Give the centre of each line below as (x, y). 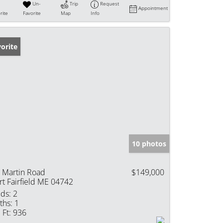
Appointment (153, 8)
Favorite (32, 13)
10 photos (149, 143)
